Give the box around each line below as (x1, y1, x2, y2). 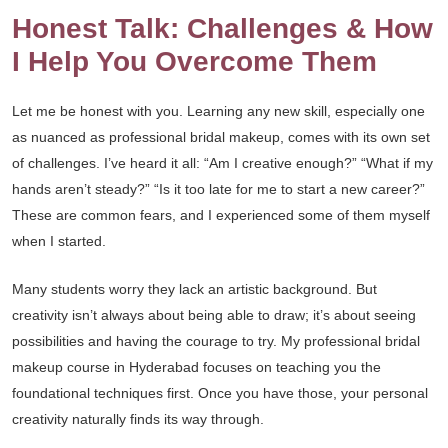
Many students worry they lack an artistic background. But (12, 281, 377, 297)
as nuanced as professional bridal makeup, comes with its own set (12, 129, 430, 145)
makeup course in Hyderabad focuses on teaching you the (12, 359, 381, 375)
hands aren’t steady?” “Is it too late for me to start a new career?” (12, 181, 425, 197)
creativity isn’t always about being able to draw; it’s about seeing (12, 307, 416, 323)
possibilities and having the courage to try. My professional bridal (12, 333, 420, 349)
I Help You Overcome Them (12, 46, 377, 77)
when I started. (12, 233, 106, 249)
